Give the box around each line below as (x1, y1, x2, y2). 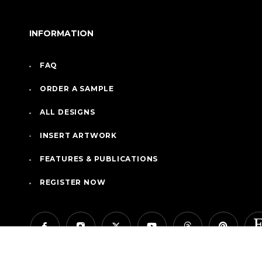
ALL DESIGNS (39, 108, 95, 117)
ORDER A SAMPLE (39, 84, 114, 94)
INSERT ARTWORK (39, 131, 117, 140)
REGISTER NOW (39, 178, 106, 187)
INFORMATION (29, 28, 94, 39)
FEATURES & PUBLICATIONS (39, 154, 158, 164)
